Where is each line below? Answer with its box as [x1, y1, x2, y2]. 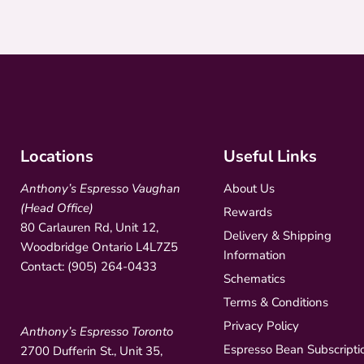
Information [223, 246, 286, 263]
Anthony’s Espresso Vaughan [20, 180, 180, 197]
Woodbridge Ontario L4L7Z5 [20, 238, 178, 255]
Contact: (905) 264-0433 [20, 258, 157, 275]
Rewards [223, 203, 272, 220]
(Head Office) [20, 199, 93, 216]
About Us [223, 180, 275, 197]
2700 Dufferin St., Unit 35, [20, 342, 162, 359]
